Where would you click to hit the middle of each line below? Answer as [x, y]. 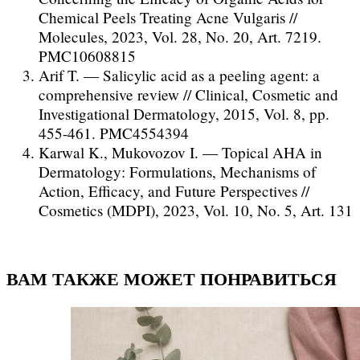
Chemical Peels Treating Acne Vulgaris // [168, 18]
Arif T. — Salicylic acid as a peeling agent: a [179, 76]
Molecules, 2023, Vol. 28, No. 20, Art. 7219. [180, 37]
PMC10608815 [87, 56]
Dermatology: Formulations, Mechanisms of [177, 172]
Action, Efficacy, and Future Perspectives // [174, 191]
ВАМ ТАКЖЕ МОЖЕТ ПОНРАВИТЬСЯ [172, 279]
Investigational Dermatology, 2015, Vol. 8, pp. [184, 114]
